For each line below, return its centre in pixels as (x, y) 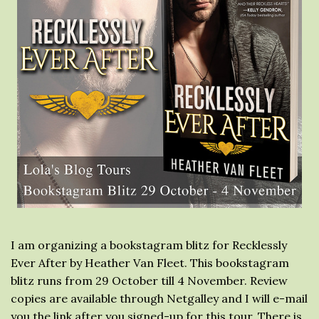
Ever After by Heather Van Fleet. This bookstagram (150, 263)
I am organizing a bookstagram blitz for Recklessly (149, 245)
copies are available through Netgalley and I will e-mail (159, 298)
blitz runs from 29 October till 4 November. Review (149, 281)
